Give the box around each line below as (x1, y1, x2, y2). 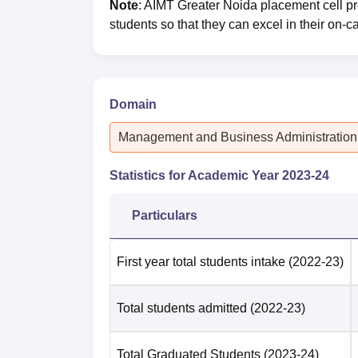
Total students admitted (117, 300, 247, 315)
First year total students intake (117, 254, 285, 268)
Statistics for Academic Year (109, 168, 282, 182)
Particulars (132, 208, 197, 222)
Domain (109, 97, 157, 111)
